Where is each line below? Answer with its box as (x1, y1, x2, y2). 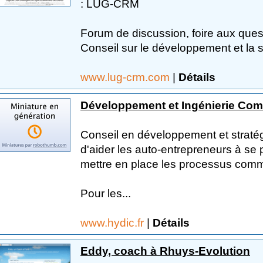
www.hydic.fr (80, 216, 147, 229)
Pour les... (80, 187, 131, 200)
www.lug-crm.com (80, 70, 173, 83)
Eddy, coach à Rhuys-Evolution (80, 244, 250, 257)
